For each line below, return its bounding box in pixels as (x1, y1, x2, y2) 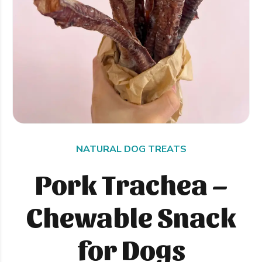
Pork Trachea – (35, 166, 227, 199)
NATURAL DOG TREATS (75, 142, 187, 156)
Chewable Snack (26, 199, 236, 232)
